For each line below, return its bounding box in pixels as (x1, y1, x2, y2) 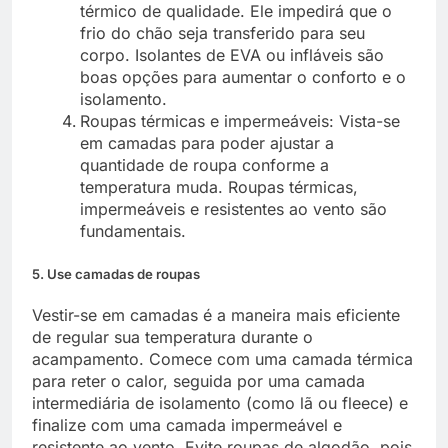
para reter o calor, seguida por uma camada (32, 370, 365, 391)
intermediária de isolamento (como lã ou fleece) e (32, 392, 408, 413)
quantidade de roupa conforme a (80, 154, 329, 175)
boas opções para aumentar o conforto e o (80, 66, 406, 87)
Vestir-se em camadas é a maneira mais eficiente (32, 304, 400, 325)
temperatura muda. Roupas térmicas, (80, 176, 358, 197)
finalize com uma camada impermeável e (32, 414, 342, 435)
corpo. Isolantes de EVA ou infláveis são (80, 44, 384, 65)
